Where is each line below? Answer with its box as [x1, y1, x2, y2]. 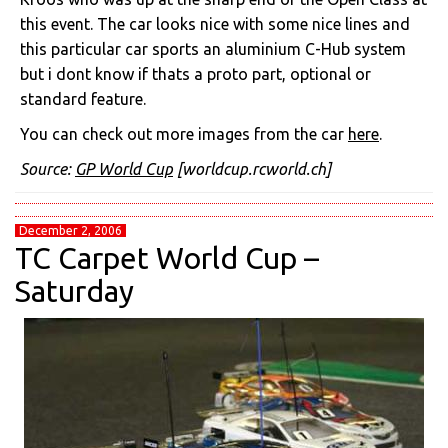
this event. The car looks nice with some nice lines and [20, 15, 410, 33]
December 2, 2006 [19, 224, 122, 237]
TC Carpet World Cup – [15, 241, 319, 275]
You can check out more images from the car [20, 125, 348, 143]
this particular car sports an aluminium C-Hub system [20, 40, 406, 58]
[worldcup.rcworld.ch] [173, 160, 331, 178]
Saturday [15, 274, 134, 308]
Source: [20, 160, 75, 178]
